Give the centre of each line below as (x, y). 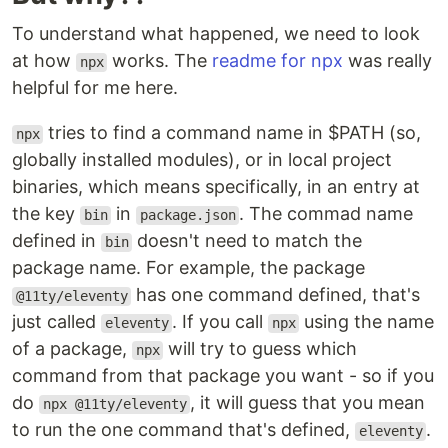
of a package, (72, 349)
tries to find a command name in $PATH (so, (232, 133)
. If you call (220, 322)
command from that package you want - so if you (223, 376)
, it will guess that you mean (308, 403)
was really (388, 61)
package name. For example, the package (188, 268)
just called (56, 322)
